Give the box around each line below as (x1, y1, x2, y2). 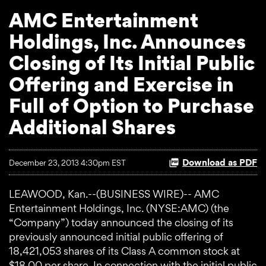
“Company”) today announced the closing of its (9, 216, 233, 229)
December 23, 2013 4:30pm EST (9, 157, 126, 167)
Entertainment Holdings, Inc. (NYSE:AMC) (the (9, 202, 229, 215)
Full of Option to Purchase (9, 94, 254, 118)
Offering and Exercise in (9, 72, 234, 97)
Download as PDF (182, 157, 257, 169)
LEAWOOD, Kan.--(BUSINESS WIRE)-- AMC (9, 188, 219, 201)
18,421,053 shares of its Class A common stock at (9, 245, 240, 258)
